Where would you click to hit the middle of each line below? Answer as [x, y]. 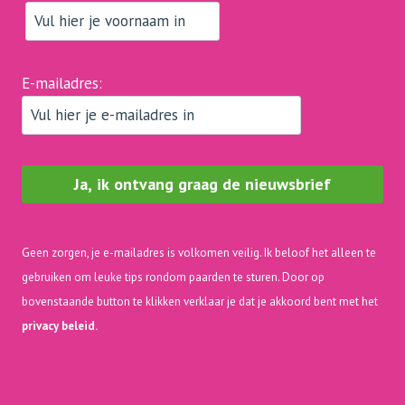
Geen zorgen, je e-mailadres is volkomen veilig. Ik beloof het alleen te [199, 253]
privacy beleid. [60, 326]
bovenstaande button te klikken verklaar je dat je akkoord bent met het [200, 301]
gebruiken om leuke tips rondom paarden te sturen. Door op [173, 277]
